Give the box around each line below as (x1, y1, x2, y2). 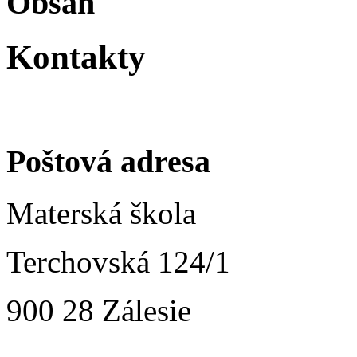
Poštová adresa (6, 143, 210, 180)
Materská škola (6, 196, 196, 231)
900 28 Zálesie (6, 293, 191, 328)
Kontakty (6, 37, 146, 76)
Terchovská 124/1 (6, 245, 230, 280)
